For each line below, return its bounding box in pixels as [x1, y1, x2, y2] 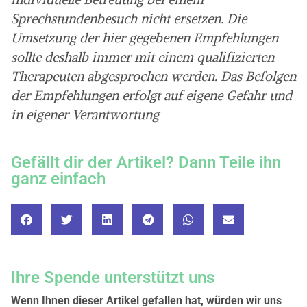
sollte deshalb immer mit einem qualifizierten [11, 48, 274, 65]
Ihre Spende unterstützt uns [11, 268, 214, 288]
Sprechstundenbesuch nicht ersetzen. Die [11, 10, 247, 27]
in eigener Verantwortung [11, 106, 159, 123]
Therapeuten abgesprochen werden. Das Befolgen [11, 67, 296, 84]
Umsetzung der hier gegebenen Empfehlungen [11, 29, 278, 46]
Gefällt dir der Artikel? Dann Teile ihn [11, 153, 281, 173]
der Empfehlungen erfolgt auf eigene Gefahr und [11, 86, 292, 103]
